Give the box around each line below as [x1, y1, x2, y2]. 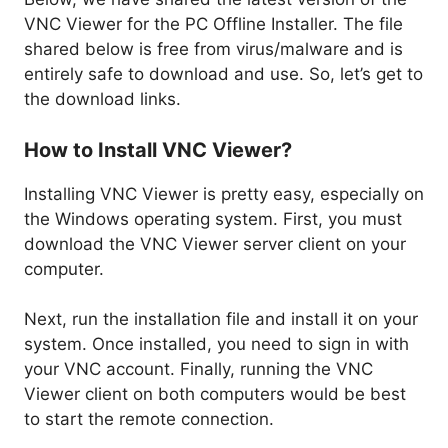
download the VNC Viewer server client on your [24, 233, 406, 254]
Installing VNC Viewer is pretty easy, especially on [24, 183, 424, 204]
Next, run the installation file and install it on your [24, 309, 418, 330]
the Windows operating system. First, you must [24, 208, 402, 229]
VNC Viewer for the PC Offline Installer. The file [24, 14, 403, 35]
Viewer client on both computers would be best [24, 384, 406, 405]
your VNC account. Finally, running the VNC [24, 359, 373, 380]
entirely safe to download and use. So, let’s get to [24, 64, 423, 85]
